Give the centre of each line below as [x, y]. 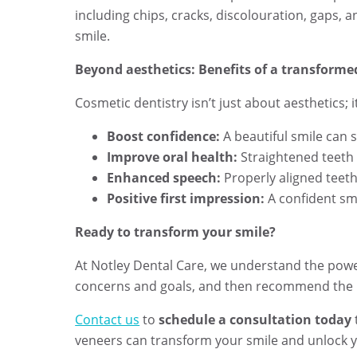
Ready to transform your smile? [176, 232]
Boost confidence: [164, 136]
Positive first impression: [186, 198]
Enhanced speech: [164, 178]
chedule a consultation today [259, 320]
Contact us [108, 320]
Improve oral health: [173, 157]
